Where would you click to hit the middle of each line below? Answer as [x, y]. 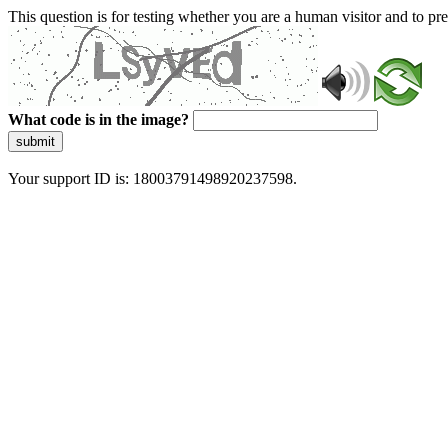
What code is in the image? [98, 119]
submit [35, 141]
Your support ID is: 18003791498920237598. [152, 178]
